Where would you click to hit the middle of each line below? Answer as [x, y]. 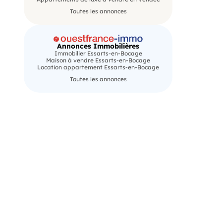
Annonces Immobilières [98, 46]
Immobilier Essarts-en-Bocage [98, 54]
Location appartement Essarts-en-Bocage [98, 67]
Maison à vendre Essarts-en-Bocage [98, 60]
